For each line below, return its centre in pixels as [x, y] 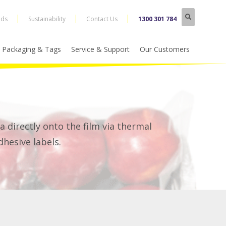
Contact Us [102, 19]
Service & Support [100, 49]
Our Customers [165, 49]
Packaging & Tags [32, 49]
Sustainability [47, 19]
